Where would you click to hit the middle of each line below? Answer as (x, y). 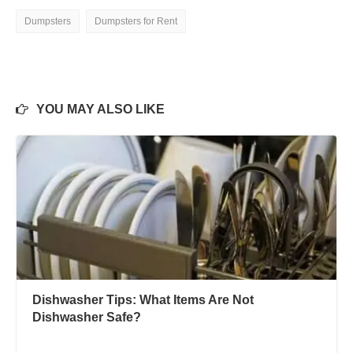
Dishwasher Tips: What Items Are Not (143, 299)
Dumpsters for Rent (136, 21)
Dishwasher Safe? (87, 317)
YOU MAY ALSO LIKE (100, 109)
